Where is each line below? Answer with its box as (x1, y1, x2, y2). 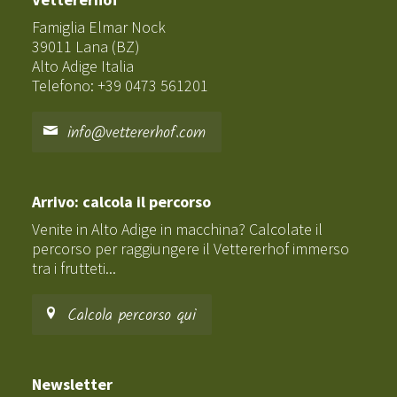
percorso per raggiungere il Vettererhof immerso (32, 237, 349, 259)
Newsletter (32, 373, 113, 394)
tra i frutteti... (32, 257, 116, 278)
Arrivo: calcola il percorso (32, 191, 211, 212)
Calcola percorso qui (61, 302, 196, 329)
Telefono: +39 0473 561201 (32, 74, 208, 96)
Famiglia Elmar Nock (32, 16, 166, 37)
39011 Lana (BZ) (32, 35, 140, 57)
